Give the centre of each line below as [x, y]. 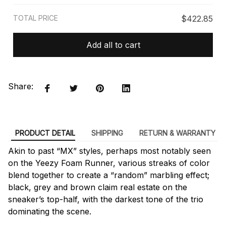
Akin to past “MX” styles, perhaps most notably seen [109, 151]
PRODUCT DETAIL [45, 133]
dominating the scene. [50, 211]
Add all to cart [113, 45]
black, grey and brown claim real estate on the [98, 187]
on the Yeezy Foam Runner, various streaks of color [109, 163]
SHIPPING [107, 133]
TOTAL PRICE [36, 18]
